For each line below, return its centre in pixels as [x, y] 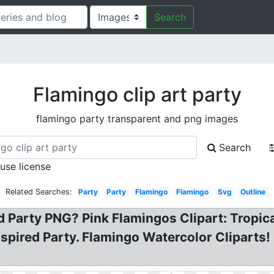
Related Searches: [39, 192]
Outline [253, 192]
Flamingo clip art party [137, 94]
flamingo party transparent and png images [137, 119]
